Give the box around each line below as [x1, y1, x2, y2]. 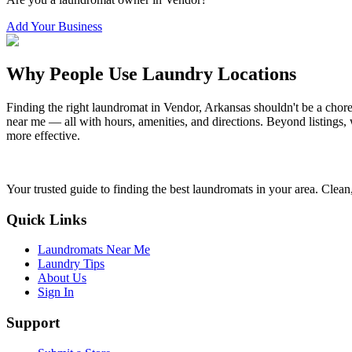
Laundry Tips [38, 257, 104, 271]
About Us [38, 271, 86, 285]
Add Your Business [6, 20, 102, 34]
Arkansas [204, 100, 251, 114]
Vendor [163, 100, 199, 114]
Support [6, 314, 60, 332]
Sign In [38, 285, 74, 299]
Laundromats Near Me [38, 243, 150, 257]
